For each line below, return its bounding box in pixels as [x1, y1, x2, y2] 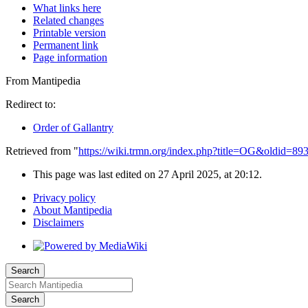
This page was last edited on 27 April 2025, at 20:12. [33, 168, 262, 180]
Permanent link [33, 38, 98, 51]
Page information [33, 51, 107, 63]
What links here [33, 1, 101, 14]
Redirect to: [5, 98, 56, 110]
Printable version [33, 26, 106, 38]
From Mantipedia [5, 74, 80, 87]
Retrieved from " [5, 144, 78, 157]
